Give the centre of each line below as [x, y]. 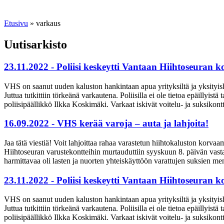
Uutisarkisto [35, 44]
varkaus [48, 23]
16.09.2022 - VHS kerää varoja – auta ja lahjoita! [106, 123]
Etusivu [16, 23]
